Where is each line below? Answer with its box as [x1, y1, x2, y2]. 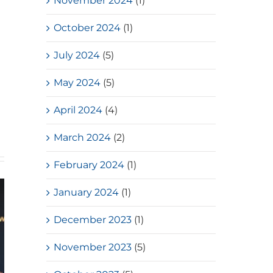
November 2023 [54, 241, 132, 253]
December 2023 [54, 213, 132, 225]
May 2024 [54, 76, 101, 88]
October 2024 [54, 21, 121, 34]
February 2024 [54, 158, 125, 171]
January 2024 [54, 186, 119, 198]
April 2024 [54, 104, 103, 116]
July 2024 [54, 49, 101, 61]
